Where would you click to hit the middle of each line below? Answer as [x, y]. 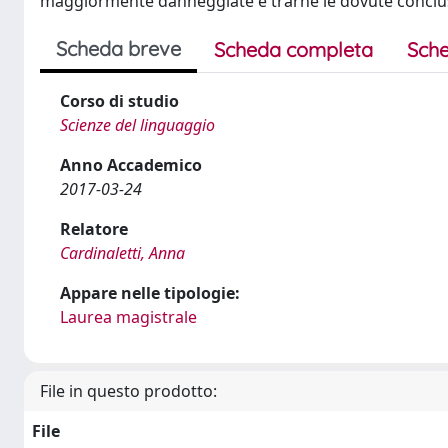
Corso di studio [119, 101]
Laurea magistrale [128, 317]
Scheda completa [293, 49]
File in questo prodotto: [128, 391]
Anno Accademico [131, 165]
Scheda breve [118, 48]
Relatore [94, 229]
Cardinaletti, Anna [122, 253]
